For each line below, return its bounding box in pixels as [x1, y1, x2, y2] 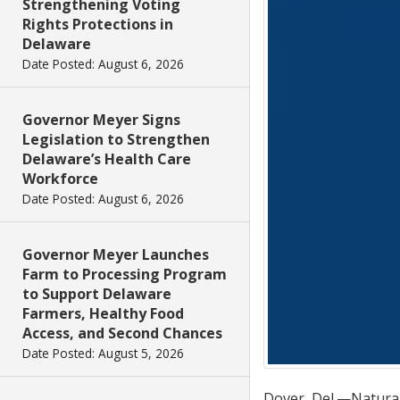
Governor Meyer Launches [22, 245, 209, 264]
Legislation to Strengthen [22, 129, 210, 149]
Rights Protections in [22, 14, 173, 34]
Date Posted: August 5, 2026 [22, 345, 184, 362]
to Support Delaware [22, 284, 171, 304]
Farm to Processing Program [22, 264, 227, 284]
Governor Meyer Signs [22, 110, 180, 129]
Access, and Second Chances [22, 323, 222, 343]
